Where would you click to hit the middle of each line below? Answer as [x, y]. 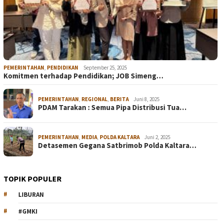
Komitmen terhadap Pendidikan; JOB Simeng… [83, 76]
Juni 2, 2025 [157, 137]
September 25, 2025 [105, 68]
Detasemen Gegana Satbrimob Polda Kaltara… [117, 146]
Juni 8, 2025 [147, 99]
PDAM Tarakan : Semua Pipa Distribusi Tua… [112, 108]
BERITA [119, 99]
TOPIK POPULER [33, 179]
